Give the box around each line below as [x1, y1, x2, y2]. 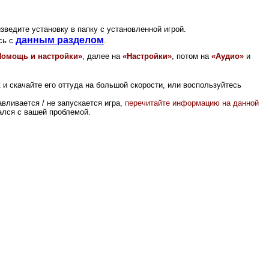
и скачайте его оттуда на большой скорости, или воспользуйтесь [3, 80, 241, 89]
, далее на [82, 51, 122, 61]
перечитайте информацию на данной [125, 98, 259, 107]
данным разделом [16, 34, 104, 45]
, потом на [172, 51, 211, 61]
